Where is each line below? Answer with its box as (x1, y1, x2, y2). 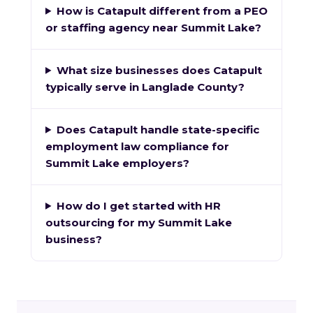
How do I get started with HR (56, 198, 221, 212)
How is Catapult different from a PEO (56, 3, 268, 17)
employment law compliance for (45, 139, 229, 153)
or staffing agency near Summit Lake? (45, 20, 261, 34)
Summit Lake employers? (45, 156, 189, 170)
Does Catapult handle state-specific (56, 122, 259, 136)
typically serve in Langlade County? (45, 80, 245, 94)
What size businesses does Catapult (56, 63, 262, 77)
